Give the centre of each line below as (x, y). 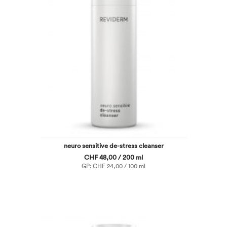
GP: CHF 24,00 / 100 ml (113, 165)
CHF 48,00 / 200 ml (113, 157)
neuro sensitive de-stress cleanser (113, 145)
